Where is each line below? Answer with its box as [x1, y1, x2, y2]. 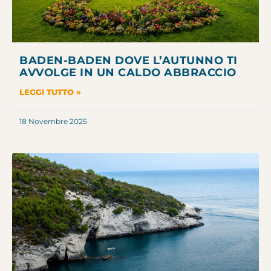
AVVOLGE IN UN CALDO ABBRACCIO [19, 66, 237, 80]
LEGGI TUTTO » [19, 87, 81, 97]
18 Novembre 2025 [19, 117, 87, 126]
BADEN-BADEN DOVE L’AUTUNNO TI [19, 54, 238, 68]
